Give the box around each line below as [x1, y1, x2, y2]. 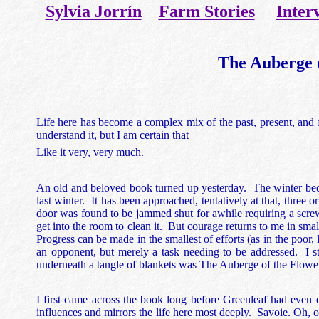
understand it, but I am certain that [36, 128, 189, 141]
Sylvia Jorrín [45, 2, 142, 21]
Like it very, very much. [36, 146, 144, 159]
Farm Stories [158, 2, 255, 21]
